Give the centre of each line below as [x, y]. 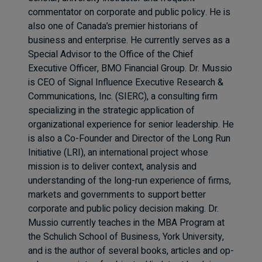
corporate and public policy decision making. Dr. [123, 209]
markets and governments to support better [117, 195]
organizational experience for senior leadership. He [131, 125]
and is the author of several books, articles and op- [131, 251]
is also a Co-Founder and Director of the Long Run [129, 139]
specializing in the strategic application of [111, 111]
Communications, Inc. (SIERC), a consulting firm [123, 96]
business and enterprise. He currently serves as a [129, 40]
